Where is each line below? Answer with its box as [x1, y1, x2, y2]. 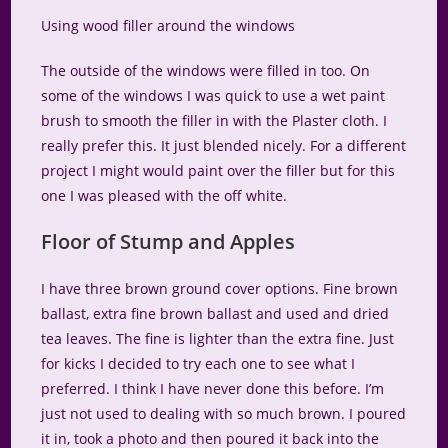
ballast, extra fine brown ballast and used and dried [41, 304, 390, 324]
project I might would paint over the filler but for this [41, 161, 396, 181]
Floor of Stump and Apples [41, 228, 296, 256]
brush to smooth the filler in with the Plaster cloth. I [41, 111, 388, 131]
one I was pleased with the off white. [41, 186, 288, 206]
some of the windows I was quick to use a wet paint [41, 86, 386, 106]
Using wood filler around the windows [41, 16, 296, 36]
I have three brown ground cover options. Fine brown [41, 279, 399, 299]
